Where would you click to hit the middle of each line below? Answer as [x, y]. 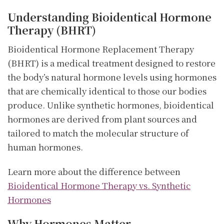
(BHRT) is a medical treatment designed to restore [111, 62]
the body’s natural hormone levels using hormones [112, 76]
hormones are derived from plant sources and [102, 118]
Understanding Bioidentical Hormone [109, 17]
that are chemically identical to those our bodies [107, 90]
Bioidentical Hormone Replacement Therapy [101, 48]
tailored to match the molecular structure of [98, 132]
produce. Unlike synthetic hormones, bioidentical [111, 104]
